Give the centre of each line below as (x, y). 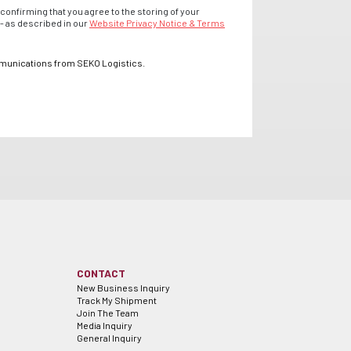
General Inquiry (109, 338)
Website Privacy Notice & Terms (157, 23)
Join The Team (107, 313)
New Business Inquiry (123, 288)
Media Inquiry (104, 325)
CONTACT (101, 273)
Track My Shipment (116, 300)
